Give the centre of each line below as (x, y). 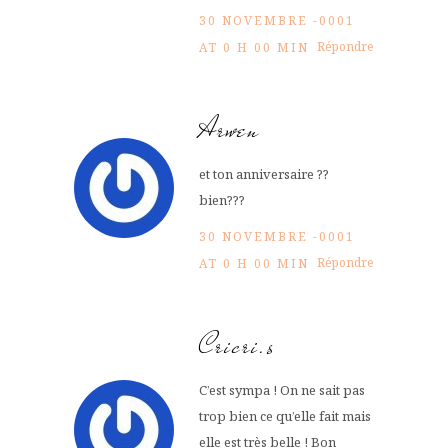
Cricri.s (237, 345)
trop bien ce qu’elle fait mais (285, 415)
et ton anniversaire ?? (264, 173)
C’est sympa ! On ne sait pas (282, 389)
